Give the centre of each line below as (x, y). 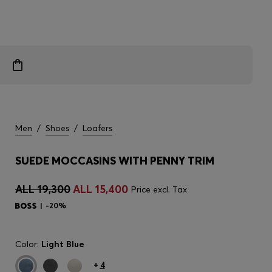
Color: (28, 244)
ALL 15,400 (100, 189)
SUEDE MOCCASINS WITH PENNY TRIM (115, 161)
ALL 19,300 (43, 189)
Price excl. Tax (159, 189)
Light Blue (63, 244)
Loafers (97, 128)
